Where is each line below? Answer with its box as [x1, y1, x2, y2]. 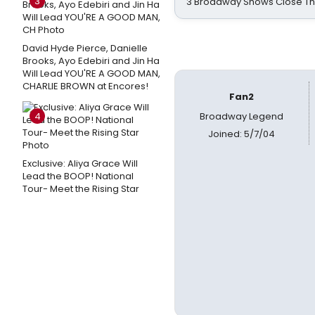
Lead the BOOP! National [22, 169, 134, 183]
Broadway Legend [200, 110, 284, 123]
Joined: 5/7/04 [208, 127, 276, 141]
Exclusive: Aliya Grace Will [22, 157, 138, 170]
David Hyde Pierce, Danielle [22, 41, 148, 55]
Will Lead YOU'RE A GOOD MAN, [22, 67, 160, 80]
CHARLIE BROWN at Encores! [22, 79, 148, 93]
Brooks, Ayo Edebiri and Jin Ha [22, 54, 160, 67]
